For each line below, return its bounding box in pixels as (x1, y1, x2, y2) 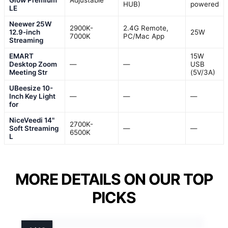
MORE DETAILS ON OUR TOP (15, 169, 213, 188)
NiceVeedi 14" (9, 116, 54, 124)
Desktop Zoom (9, 60, 57, 68)
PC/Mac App (123, 32, 164, 40)
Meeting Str (9, 68, 47, 76)
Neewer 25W (9, 19, 52, 28)
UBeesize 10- (9, 83, 53, 92)
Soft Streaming (9, 124, 59, 132)
